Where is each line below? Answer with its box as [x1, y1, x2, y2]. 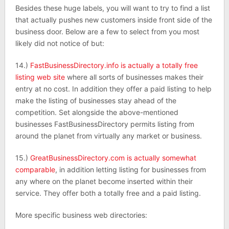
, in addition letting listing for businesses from [55, 165, 206, 174]
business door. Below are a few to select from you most [15, 27, 199, 36]
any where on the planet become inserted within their [15, 177, 193, 186]
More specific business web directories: [15, 211, 147, 219]
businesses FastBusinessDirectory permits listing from [15, 120, 194, 128]
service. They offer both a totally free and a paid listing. [15, 189, 201, 197]
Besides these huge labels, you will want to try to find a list [15, 4, 210, 12]
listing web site [15, 73, 65, 81]
